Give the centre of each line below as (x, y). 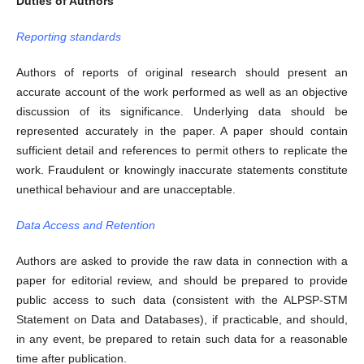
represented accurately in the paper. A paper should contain (182, 131)
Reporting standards (68, 37)
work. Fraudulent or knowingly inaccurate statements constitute (182, 170)
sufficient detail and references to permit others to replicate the (182, 151)
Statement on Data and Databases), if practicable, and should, (182, 320)
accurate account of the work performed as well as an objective (182, 92)
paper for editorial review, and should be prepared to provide (182, 281)
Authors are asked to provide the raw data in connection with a (182, 261)
